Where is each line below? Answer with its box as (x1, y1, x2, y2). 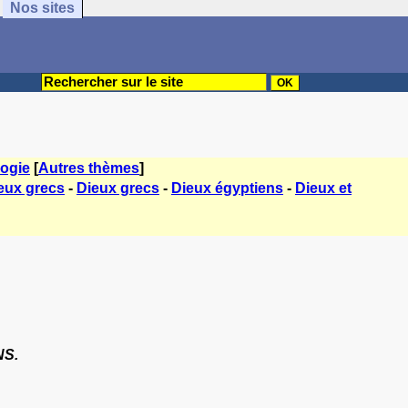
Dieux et (295, 180, 352, 196)
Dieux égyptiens (171, 180, 283, 196)
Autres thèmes (38, 160, 139, 176)
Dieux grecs (76, 180, 159, 196)
